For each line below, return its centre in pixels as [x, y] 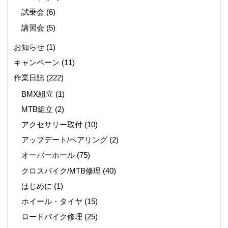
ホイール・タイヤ [52, 201]
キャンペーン [36, 62]
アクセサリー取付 [52, 125]
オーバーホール [48, 155]
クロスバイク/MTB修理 [61, 170]
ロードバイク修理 [52, 217]
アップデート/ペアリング [65, 140]
